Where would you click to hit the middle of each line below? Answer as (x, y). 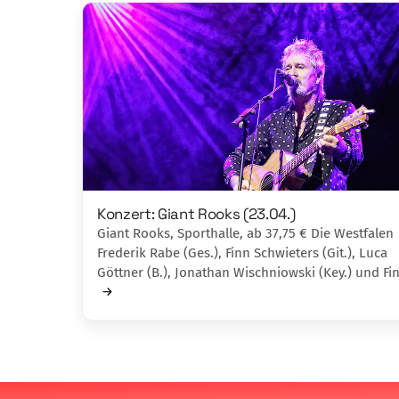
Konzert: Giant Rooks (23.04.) (196, 213)
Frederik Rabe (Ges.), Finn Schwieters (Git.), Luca (242, 252)
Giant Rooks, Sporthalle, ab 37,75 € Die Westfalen (245, 233)
